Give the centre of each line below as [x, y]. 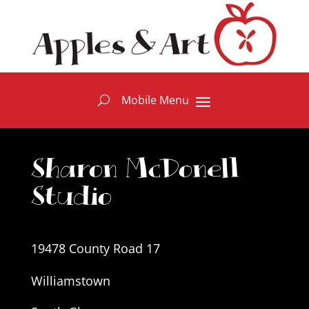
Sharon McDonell [135, 170]
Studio [71, 197]
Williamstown [70, 280]
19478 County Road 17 [95, 248]
